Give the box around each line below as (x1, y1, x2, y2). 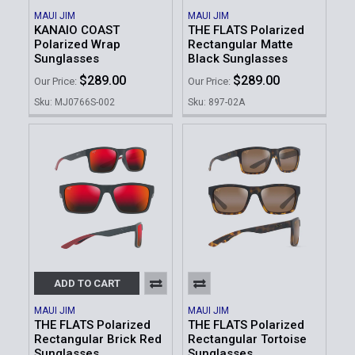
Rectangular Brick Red (34, 332, 162, 347)
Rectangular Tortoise (188, 332, 307, 347)
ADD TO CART (53, 277, 120, 290)
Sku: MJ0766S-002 (34, 97, 115, 109)
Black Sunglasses (188, 51, 288, 66)
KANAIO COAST (34, 22, 120, 37)
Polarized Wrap (34, 36, 120, 52)
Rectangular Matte (188, 36, 293, 52)
